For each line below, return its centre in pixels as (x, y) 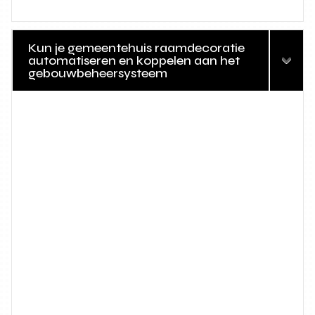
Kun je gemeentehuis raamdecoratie (137, 48)
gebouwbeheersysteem (98, 73)
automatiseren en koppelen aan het (134, 61)
